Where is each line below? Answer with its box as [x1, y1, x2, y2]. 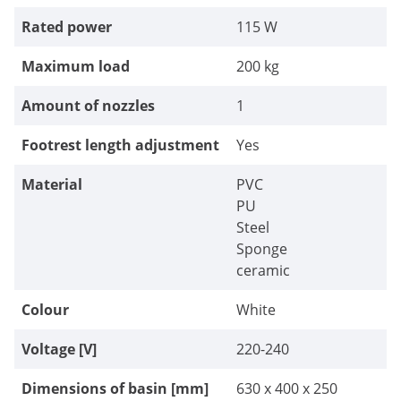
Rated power [21, 17, 112, 37]
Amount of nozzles [21, 96, 155, 115]
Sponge [236, 239, 287, 259]
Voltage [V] [21, 339, 97, 359]
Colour [21, 300, 69, 320]
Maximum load [21, 56, 130, 76]
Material [21, 175, 82, 194]
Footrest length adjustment [21, 135, 219, 155]
